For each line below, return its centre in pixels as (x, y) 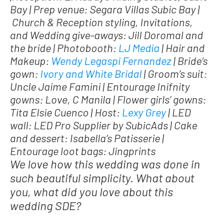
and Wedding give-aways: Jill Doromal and (107, 34)
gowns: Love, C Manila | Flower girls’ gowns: (108, 99)
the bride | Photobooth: (64, 47)
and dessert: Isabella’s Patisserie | (87, 138)
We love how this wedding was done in (105, 164)
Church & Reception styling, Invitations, (101, 22)
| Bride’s (190, 60)
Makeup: (30, 60)
